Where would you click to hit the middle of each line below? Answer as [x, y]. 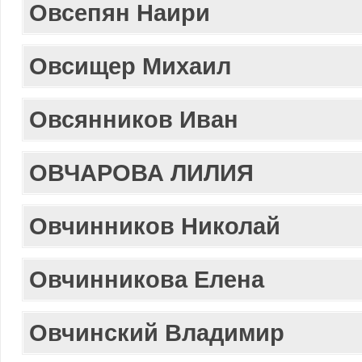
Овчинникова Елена [147, 279]
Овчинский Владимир [157, 333]
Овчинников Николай [155, 226]
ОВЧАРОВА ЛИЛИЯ [141, 173]
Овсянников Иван [134, 119]
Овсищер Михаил [130, 66]
